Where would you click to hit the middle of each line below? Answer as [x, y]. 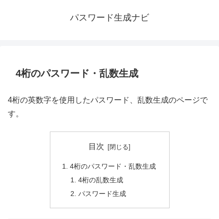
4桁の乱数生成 [101, 180]
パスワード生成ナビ [109, 18]
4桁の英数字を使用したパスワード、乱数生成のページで [108, 100]
